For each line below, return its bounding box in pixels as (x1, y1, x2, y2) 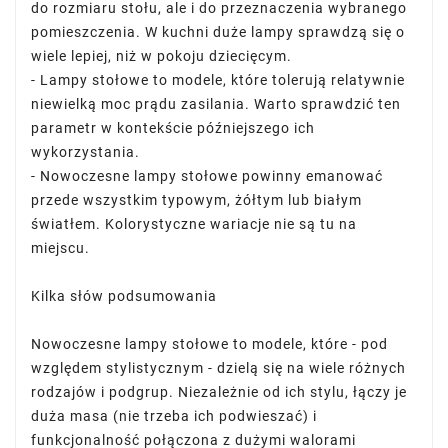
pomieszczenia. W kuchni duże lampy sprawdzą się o (31, 24, 405, 40)
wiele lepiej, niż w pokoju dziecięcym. (31, 48, 292, 64)
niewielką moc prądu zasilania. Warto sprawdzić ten (31, 96, 401, 112)
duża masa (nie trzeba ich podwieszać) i (31, 408, 317, 424)
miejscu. (31, 240, 90, 256)
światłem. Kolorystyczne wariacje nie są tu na (31, 216, 357, 232)
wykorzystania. (31, 144, 140, 160)
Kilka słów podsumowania (31, 288, 217, 304)
